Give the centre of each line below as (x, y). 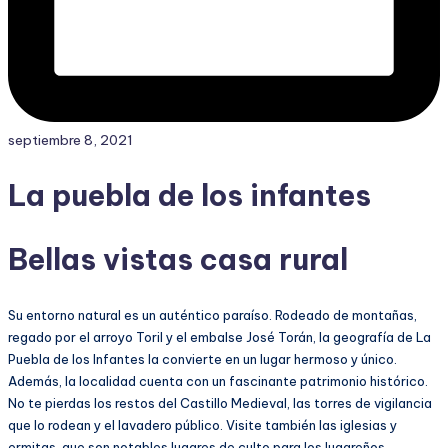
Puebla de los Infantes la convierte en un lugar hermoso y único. (202, 358)
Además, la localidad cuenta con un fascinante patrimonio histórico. (218, 380)
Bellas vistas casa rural (178, 259)
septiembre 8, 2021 (70, 139)
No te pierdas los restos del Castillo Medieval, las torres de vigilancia (220, 402)
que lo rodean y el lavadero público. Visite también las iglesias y (202, 424)
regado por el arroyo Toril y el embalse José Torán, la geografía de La (219, 336)
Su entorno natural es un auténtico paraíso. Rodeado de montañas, (212, 314)
